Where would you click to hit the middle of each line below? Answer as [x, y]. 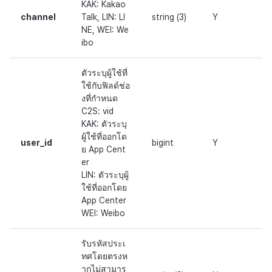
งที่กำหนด [100, 99]
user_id [36, 143]
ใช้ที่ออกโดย [104, 188]
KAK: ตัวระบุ [104, 124]
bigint [163, 143]
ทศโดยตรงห [104, 257]
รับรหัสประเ [104, 244]
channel [38, 17]
